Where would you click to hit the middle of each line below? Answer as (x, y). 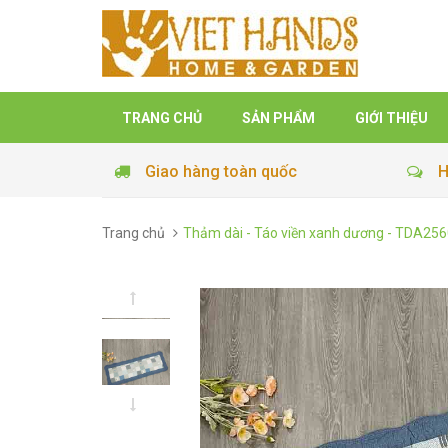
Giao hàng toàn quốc (221, 171)
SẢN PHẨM (278, 118)
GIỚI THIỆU (391, 118)
